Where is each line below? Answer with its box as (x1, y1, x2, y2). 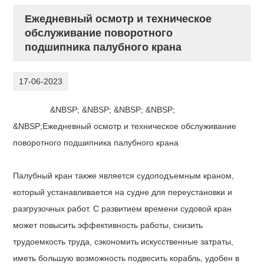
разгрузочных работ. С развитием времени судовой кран (13, 204, 232, 214)
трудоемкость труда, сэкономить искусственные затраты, (13, 237, 234, 247)
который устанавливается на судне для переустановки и (13, 187, 233, 197)
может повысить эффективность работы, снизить (13, 220, 203, 230)
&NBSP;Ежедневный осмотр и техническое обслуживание (13, 121, 237, 131)
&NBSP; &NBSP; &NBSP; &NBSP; (50, 105, 176, 115)
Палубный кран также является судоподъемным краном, (13, 171, 235, 181)
